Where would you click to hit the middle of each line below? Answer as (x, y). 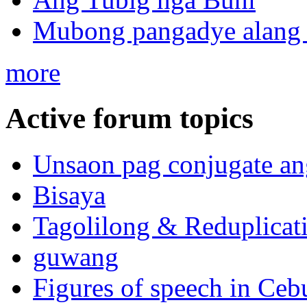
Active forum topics (130, 119)
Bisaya (69, 195)
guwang (76, 257)
